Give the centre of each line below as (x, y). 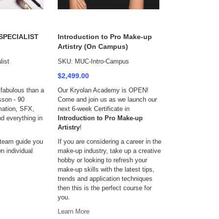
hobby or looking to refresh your (102, 160)
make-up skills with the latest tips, (106, 169)
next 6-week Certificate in (94, 109)
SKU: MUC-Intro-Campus (93, 61)
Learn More (74, 211)
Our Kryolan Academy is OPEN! (103, 90)
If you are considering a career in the (109, 142)
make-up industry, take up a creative (109, 151)
